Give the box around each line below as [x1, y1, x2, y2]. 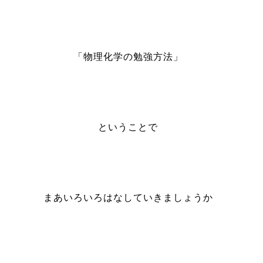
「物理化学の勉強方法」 [73, 52, 183, 62]
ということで [98, 122, 159, 132]
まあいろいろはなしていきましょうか [43, 193, 213, 203]
